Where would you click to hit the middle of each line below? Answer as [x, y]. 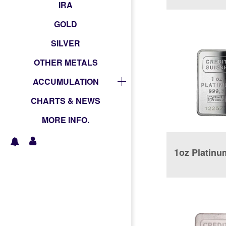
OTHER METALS [66, 62]
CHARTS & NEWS [66, 100]
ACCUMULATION [66, 81]
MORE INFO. [66, 120]
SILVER [66, 43]
